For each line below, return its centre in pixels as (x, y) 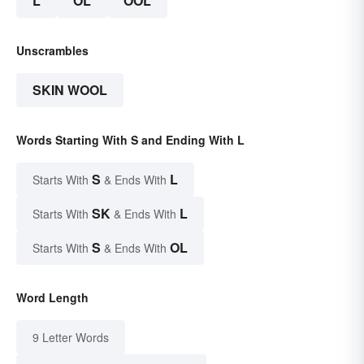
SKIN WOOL (70, 90)
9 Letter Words (71, 338)
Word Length (52, 298)
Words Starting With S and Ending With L (130, 140)
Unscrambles (52, 51)
